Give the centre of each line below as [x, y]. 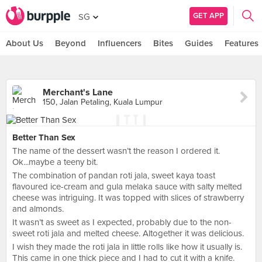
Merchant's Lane [78, 92]
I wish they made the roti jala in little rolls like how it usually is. [127, 247]
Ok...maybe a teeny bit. [55, 162]
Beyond [70, 43]
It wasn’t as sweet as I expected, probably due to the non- [122, 222]
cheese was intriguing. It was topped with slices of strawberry [128, 198]
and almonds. [38, 209]
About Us [25, 43]
